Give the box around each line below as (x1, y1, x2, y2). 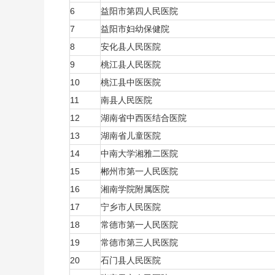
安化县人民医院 (101, 42, 163, 52)
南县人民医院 (101, 95, 155, 105)
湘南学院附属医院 (101, 184, 172, 194)
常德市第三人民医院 (101, 238, 180, 247)
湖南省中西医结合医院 (101, 113, 189, 123)
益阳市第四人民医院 (101, 6, 180, 16)
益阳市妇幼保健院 (101, 24, 172, 34)
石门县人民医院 (101, 255, 163, 265)
